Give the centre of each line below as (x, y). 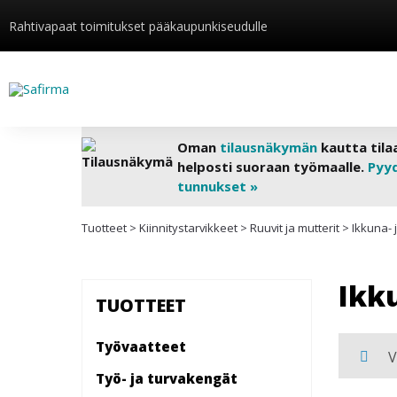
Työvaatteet (141, 346)
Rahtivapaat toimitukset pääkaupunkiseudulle (138, 26)
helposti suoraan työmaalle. (272, 167)
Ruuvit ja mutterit (295, 228)
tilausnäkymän (268, 147)
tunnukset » (217, 186)
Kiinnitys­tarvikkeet (188, 228)
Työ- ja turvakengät (167, 378)
